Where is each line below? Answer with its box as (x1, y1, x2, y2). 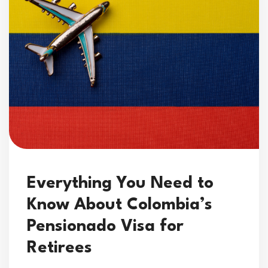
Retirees (27, 240, 92, 257)
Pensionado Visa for (27, 218, 184, 236)
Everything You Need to (27, 175, 214, 193)
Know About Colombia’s (27, 197, 212, 214)
